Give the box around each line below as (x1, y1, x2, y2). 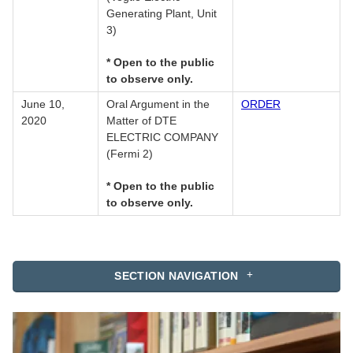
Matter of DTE (106, 114, 176, 128)
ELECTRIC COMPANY (106, 131, 218, 144)
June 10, (21, 98, 65, 111)
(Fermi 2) (106, 147, 153, 161)
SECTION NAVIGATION (114, 269, 239, 283)
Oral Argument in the (106, 98, 210, 111)
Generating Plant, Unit (106, 7, 217, 20)
